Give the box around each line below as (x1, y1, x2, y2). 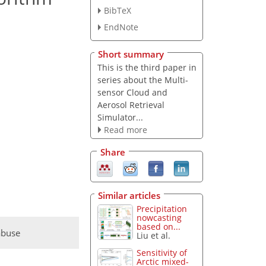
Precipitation (137, 203, 188, 215)
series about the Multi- (97, 74, 188, 85)
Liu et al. (137, 230, 171, 242)
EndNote (103, 21, 138, 33)
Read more (103, 123, 147, 135)
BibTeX (103, 5, 131, 17)
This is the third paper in (97, 61, 197, 73)
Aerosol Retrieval (97, 99, 164, 110)
